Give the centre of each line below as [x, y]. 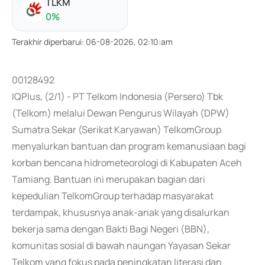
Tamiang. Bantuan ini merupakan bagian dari [109, 179]
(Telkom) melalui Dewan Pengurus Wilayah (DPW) [121, 113]
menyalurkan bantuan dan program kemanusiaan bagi [129, 146]
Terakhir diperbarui [47, 42]
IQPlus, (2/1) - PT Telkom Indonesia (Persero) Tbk [117, 96]
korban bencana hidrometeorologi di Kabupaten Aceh [127, 163]
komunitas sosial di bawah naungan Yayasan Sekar [121, 245]
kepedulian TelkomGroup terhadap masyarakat [113, 196]
